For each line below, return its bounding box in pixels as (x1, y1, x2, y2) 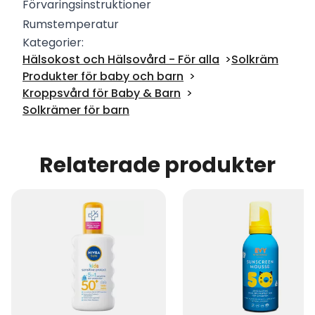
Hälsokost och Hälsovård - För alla (22, 51, 219, 67)
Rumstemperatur (22, 16, 119, 32)
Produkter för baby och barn (22, 68, 184, 84)
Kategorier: (22, 34, 84, 51)
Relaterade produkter (39, 150, 276, 180)
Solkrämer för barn (22, 102, 129, 118)
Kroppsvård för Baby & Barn (22, 85, 181, 101)
